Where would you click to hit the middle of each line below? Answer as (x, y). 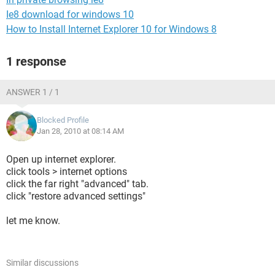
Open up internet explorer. (61, 159)
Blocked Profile (63, 120)
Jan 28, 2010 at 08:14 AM (80, 131)
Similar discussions (42, 263)
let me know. (33, 221)
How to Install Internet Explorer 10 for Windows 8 (111, 29)
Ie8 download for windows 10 (70, 14)
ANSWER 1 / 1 (33, 92)
